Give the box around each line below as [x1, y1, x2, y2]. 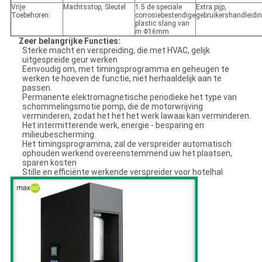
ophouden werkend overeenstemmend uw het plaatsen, [22, 149, 232, 158]
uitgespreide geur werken [22, 55, 118, 65]
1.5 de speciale [135, 3, 182, 12]
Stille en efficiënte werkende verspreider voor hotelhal [22, 167, 223, 177]
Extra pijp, [195, 3, 226, 12]
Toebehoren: [11, 11, 50, 20]
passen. [22, 83, 52, 93]
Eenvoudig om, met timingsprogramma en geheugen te [22, 64, 229, 74]
